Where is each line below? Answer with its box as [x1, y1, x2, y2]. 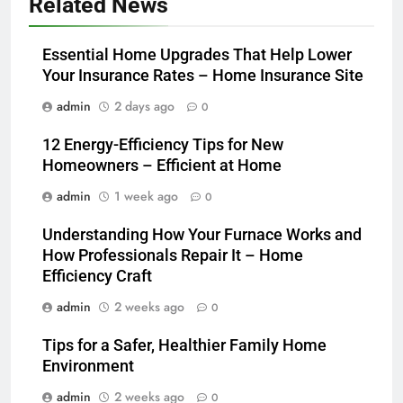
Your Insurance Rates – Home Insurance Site [42, 66, 363, 85]
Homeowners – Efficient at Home [42, 156, 282, 175]
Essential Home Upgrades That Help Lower [42, 45, 352, 64]
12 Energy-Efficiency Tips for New [42, 135, 283, 154]
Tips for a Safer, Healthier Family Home [42, 336, 327, 354]
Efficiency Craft [42, 266, 152, 285]
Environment [42, 356, 134, 375]
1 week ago [114, 186, 178, 205]
